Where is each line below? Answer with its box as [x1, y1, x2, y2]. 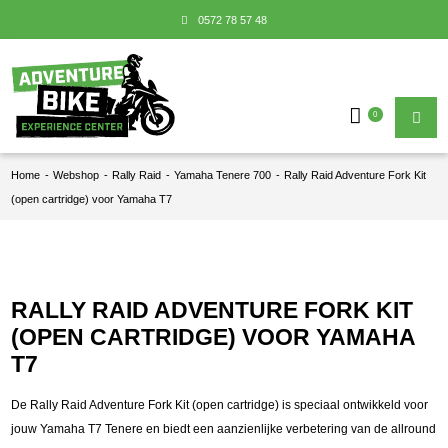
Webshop [53, 168, 100, 181]
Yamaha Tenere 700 [174, 168, 272, 181]
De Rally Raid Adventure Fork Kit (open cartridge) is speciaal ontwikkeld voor [11, 397, 429, 412]
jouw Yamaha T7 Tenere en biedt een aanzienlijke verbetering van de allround [11, 421, 437, 436]
